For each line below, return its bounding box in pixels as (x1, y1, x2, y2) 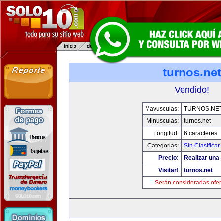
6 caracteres (184, 130, 217, 137)
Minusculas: (146, 117, 179, 124)
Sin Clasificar (184, 142, 220, 149)
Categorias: (147, 142, 179, 149)
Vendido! (175, 85, 209, 95)
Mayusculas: (145, 105, 179, 112)
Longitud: (153, 130, 179, 137)
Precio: (158, 154, 179, 161)
